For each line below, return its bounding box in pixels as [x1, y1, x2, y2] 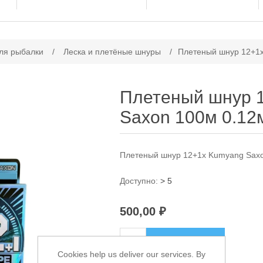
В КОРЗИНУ [160, 235, 211, 245]
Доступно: [120, 176, 159, 186]
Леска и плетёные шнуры [63, 47, 161, 56]
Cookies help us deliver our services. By [58, 249, 205, 259]
